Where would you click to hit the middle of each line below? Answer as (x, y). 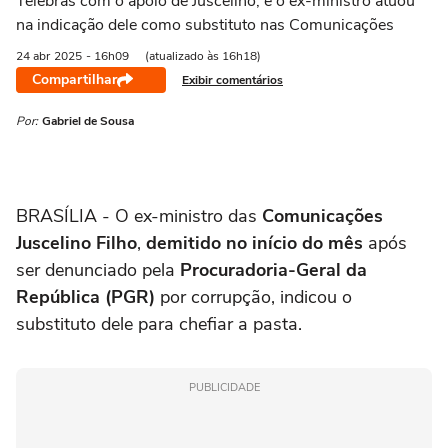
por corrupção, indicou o (256, 297)
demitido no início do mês (254, 243)
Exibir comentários (232, 79)
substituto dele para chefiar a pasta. (159, 324)
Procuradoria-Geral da (271, 270)
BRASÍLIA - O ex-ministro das (139, 216)
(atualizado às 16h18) (203, 56)
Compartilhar (74, 79)
